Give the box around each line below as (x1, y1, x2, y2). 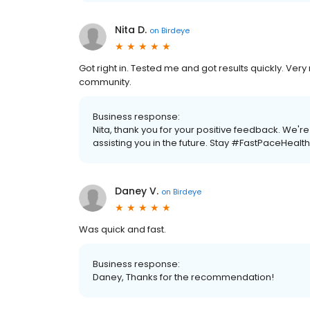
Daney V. (115, 184, 158, 198)
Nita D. (115, 23, 147, 37)
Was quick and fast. (79, 223, 166, 236)
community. (79, 75, 131, 89)
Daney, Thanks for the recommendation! (93, 271, 274, 284)
